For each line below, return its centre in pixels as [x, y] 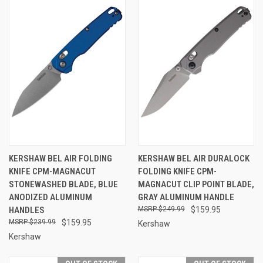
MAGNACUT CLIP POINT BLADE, [196, 185]
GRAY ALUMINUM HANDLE [186, 198]
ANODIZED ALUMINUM [50, 198]
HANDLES [27, 210]
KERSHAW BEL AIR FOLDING [60, 159]
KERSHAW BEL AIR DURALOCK [193, 159]
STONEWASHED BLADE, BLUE [63, 185]
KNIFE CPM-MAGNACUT [52, 172]
